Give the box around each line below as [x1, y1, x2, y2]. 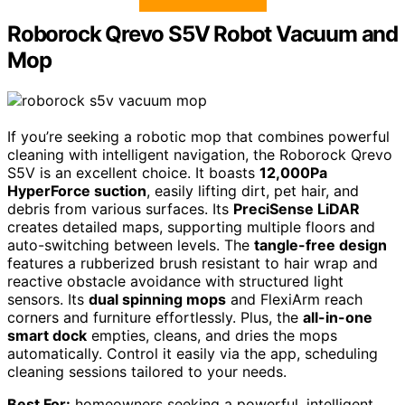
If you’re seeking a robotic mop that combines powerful [7, 127, 390, 146]
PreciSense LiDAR [233, 199, 360, 218]
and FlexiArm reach [226, 289, 363, 308]
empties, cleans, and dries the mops [87, 325, 337, 344]
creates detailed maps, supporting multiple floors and [7, 217, 375, 236]
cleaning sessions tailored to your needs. [7, 362, 287, 381]
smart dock [7, 325, 87, 344]
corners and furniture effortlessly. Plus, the [7, 307, 303, 326]
